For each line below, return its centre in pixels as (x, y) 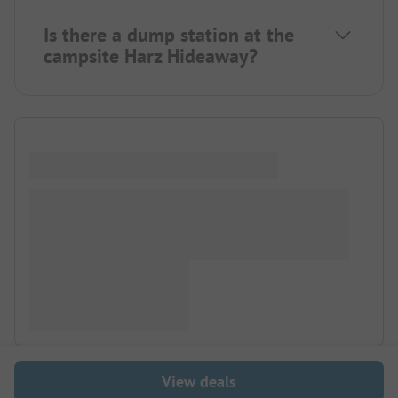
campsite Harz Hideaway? (151, 56)
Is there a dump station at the (169, 35)
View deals (199, 381)
